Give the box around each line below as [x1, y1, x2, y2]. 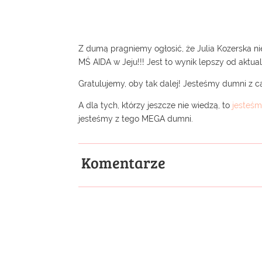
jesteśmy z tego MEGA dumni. [78, 113, 194, 123]
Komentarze [81, 151, 166, 173]
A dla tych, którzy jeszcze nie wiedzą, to [78, 100, 233, 110]
